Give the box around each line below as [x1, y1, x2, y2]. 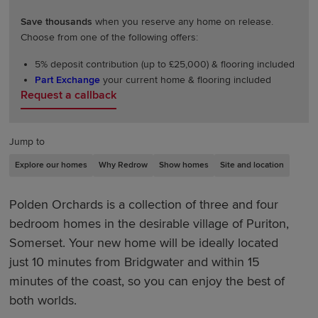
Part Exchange [35, 74, 101, 87]
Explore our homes [15, 159, 88, 170]
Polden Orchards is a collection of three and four [9, 196, 279, 212]
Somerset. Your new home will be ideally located [9, 234, 279, 251]
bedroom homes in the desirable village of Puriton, [9, 215, 290, 231]
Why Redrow [99, 159, 148, 170]
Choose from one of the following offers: [21, 31, 199, 44]
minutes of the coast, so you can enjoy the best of [9, 273, 285, 289]
